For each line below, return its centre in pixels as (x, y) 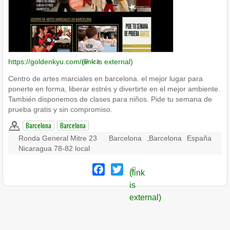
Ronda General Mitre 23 (58, 138)
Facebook (123, 168)
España (199, 138)
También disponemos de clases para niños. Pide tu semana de (110, 99)
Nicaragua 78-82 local (54, 148)
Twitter (135, 168)
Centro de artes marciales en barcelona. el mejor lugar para (106, 79)
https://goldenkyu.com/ (45, 62)
